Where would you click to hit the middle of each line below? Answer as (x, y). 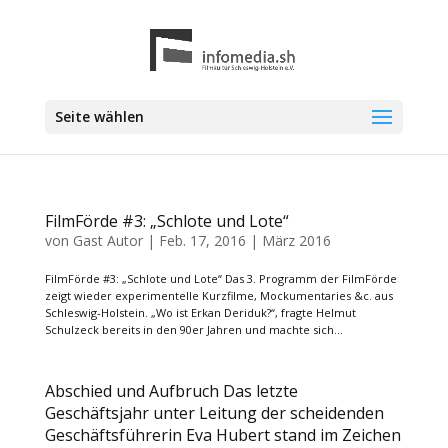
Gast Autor (107, 240)
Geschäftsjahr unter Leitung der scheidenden (214, 413)
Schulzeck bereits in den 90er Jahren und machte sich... (193, 329)
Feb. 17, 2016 (202, 240)
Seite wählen (99, 116)
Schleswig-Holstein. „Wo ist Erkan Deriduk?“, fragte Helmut (200, 312)
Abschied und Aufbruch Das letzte (171, 391)
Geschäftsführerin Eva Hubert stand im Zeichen (222, 435)
